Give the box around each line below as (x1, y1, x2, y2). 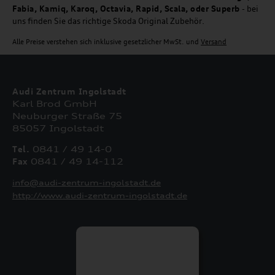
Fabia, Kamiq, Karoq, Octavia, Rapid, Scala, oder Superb (12, 4, 242, 14)
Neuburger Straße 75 (12, 110, 122, 122)
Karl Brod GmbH (12, 98, 97, 109)
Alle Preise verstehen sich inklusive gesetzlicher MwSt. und (12, 37, 201, 47)
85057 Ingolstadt (12, 123, 104, 134)
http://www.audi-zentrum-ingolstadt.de (12, 191, 187, 201)
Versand (201, 37, 227, 47)
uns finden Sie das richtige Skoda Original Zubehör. (12, 16, 204, 26)
